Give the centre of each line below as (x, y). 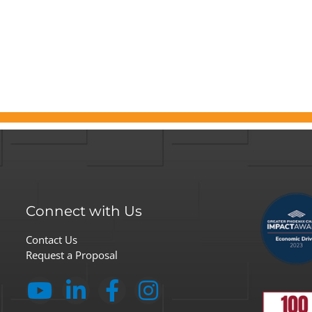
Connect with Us (84, 211)
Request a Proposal (71, 255)
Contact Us (51, 240)
